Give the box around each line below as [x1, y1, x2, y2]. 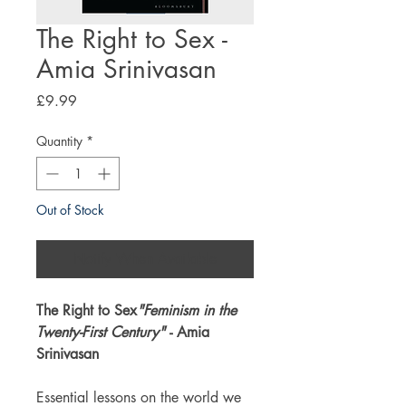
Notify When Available [73, 248, 217, 268]
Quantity [36, 131, 82, 150]
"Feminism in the [137, 300, 237, 320]
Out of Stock [36, 200, 104, 218]
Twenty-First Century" [36, 322, 165, 342]
